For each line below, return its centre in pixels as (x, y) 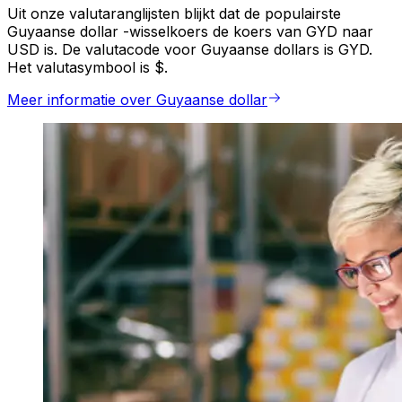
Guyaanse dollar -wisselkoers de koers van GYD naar (190, 32)
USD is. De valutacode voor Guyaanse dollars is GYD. (190, 50)
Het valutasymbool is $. (87, 68)
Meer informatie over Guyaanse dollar (137, 100)
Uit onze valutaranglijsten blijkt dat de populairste (174, 14)
